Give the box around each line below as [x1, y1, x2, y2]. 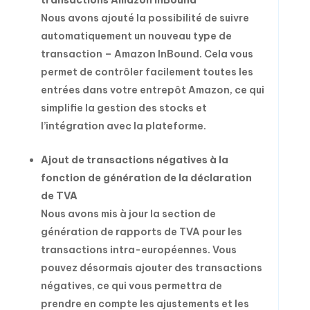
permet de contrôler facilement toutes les [40, 66, 253, 78]
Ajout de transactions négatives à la [40, 154, 228, 166]
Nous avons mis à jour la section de [40, 208, 216, 220]
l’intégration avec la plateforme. [40, 120, 206, 132]
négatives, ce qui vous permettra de [40, 280, 222, 292]
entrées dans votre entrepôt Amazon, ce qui [40, 84, 264, 96]
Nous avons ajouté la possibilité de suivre [40, 12, 249, 24]
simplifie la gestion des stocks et [40, 102, 207, 114]
